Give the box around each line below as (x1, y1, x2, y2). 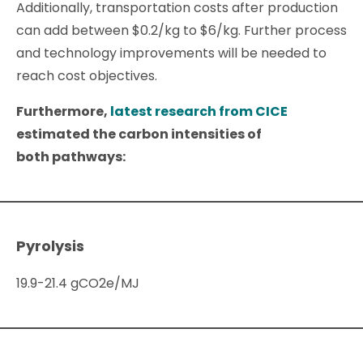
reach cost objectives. (16, 66, 157, 86)
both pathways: (16, 147, 126, 167)
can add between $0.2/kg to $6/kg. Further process (16, 21, 347, 41)
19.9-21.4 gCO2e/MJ (16, 274, 140, 293)
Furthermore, (16, 102, 110, 122)
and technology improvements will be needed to (16, 44, 327, 63)
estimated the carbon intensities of (16, 125, 262, 144)
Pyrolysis (16, 236, 85, 257)
